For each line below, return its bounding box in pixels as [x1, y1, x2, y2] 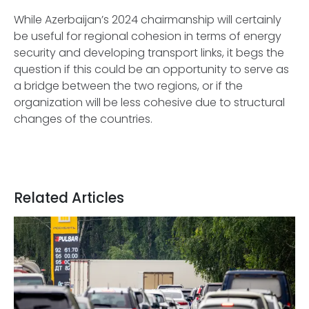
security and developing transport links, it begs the [14, 45, 284, 61]
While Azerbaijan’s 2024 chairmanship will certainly [14, 12, 281, 28]
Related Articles [14, 188, 124, 208]
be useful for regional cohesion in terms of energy [14, 28, 281, 44]
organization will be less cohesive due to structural [14, 94, 285, 110]
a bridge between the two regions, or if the [14, 78, 243, 94]
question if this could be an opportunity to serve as [14, 61, 289, 77]
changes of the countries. [14, 111, 152, 127]
